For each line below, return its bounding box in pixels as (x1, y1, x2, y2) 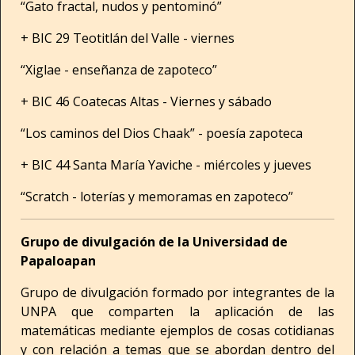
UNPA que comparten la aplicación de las (21, 303, 334, 320)
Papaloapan (21, 252, 96, 269)
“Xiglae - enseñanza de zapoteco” (21, 61, 217, 78)
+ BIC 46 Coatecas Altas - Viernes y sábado (21, 93, 272, 110)
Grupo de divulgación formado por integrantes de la (21, 284, 334, 301)
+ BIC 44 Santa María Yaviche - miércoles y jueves (21, 156, 311, 174)
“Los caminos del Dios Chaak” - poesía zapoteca (21, 124, 303, 142)
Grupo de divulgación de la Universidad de (21, 233, 288, 250)
